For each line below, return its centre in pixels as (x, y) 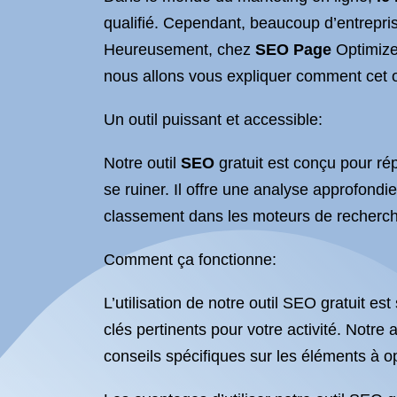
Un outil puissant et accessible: (213, 120)
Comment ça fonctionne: (190, 260)
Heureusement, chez (179, 50)
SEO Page (293, 50)
